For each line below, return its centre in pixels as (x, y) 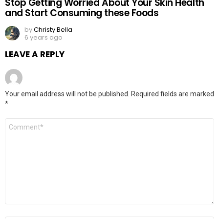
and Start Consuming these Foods (82, 13)
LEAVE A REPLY (35, 55)
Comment (22, 122)
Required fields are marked (173, 94)
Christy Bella (53, 30)
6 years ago (44, 38)
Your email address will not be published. (67, 94)
